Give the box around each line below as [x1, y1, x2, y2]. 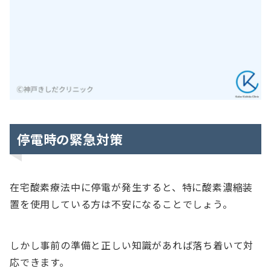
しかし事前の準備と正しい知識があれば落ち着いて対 [10, 237, 254, 252]
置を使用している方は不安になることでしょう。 [10, 196, 233, 211]
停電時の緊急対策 [17, 129, 123, 148]
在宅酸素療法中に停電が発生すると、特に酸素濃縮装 [10, 179, 253, 194]
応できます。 [10, 254, 70, 269]
